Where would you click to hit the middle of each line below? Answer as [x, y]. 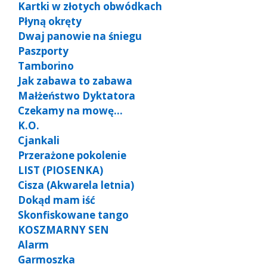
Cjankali [39, 140]
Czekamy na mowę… [70, 110]
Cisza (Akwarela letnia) [76, 185]
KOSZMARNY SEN [63, 229]
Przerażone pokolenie [72, 155]
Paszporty [43, 51]
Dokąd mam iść [57, 200]
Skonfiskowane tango [73, 215]
